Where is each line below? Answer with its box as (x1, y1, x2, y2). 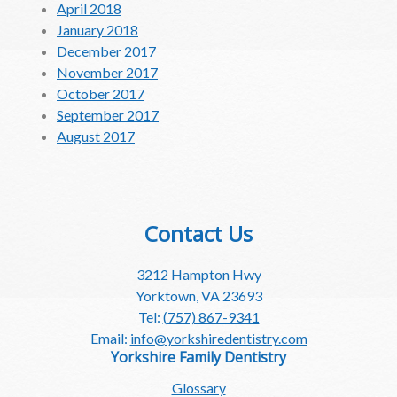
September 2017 (57, 105, 159, 123)
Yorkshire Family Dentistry (111, 346, 286, 367)
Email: (90, 329, 130, 346)
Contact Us (144, 218, 253, 248)
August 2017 (57, 127, 135, 144)
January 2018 (57, 20, 138, 38)
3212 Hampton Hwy (136, 265, 261, 283)
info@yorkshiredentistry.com (129, 329, 307, 346)
